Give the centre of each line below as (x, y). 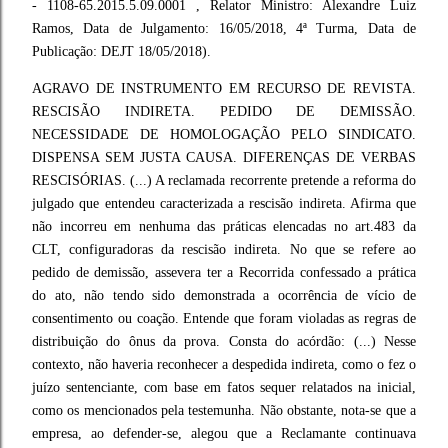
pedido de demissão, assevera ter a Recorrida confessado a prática (224, 272)
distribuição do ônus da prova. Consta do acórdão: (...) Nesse (224, 341)
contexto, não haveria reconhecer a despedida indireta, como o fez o (224, 364)
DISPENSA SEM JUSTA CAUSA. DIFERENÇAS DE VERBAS (224, 157)
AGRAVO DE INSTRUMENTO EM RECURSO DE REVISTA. (224, 88)
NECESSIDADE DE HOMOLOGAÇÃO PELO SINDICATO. (224, 134)
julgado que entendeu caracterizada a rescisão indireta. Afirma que (224, 203)
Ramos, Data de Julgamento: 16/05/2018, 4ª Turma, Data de (224, 28)
